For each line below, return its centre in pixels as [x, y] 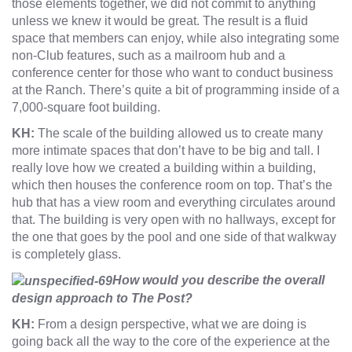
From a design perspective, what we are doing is [172, 324]
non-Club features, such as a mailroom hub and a [148, 56]
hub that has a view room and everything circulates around [174, 203]
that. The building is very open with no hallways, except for [174, 220]
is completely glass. [66, 255]
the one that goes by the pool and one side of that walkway [174, 237]
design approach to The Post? [102, 298]
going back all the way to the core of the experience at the [171, 341]
